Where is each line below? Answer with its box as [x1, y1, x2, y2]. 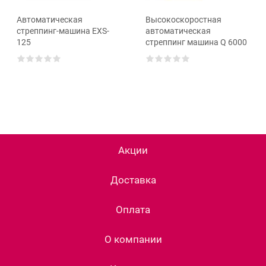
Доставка [110, 173, 156, 186]
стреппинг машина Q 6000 [145, 37, 247, 47]
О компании [104, 233, 162, 245]
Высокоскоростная [145, 14, 221, 24]
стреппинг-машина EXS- [17, 26, 109, 36]
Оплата [116, 203, 150, 216]
